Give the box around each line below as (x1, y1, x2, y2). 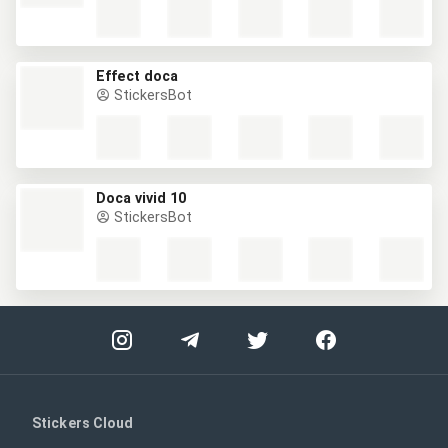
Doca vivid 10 (96, 190, 186, 207)
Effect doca (96, 68, 178, 85)
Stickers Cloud (32, 415, 134, 431)
